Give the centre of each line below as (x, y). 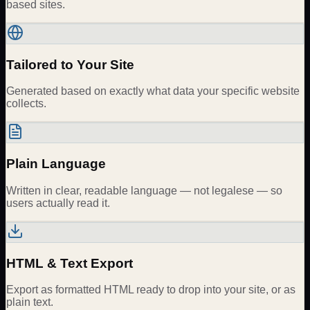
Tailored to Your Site (70, 64)
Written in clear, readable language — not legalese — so (144, 190)
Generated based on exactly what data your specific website (153, 91)
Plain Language (56, 164)
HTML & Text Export (70, 263)
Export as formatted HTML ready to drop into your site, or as (151, 290)
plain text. (30, 302)
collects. (26, 104)
